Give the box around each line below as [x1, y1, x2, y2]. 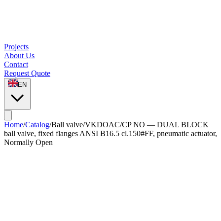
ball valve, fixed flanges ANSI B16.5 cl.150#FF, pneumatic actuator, [4, 129, 217, 138]
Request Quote [4, 69, 50, 77]
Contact [4, 60, 28, 69]
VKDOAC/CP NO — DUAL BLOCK [85, 120, 209, 129]
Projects [4, 42, 29, 51]
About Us [4, 51, 35, 60]
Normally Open [4, 138, 53, 147]
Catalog [25, 120, 49, 129]
